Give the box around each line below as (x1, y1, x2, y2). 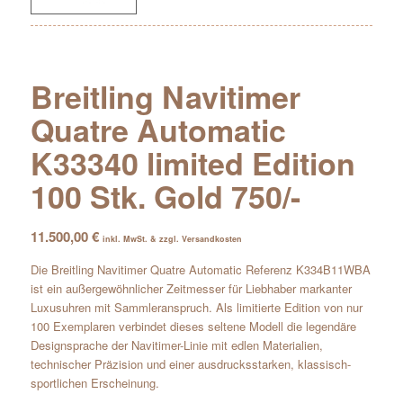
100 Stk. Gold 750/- (30, 174, 300, 218)
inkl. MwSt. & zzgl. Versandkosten (102, 232, 242, 245)
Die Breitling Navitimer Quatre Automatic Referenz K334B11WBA (30, 260, 371, 278)
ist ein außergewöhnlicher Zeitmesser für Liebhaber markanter (30, 279, 352, 297)
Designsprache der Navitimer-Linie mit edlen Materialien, (30, 336, 323, 354)
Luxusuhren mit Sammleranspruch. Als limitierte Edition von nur (30, 298, 363, 316)
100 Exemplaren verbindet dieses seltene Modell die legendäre (30, 317, 356, 335)
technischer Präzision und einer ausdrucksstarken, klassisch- (30, 354, 351, 372)
